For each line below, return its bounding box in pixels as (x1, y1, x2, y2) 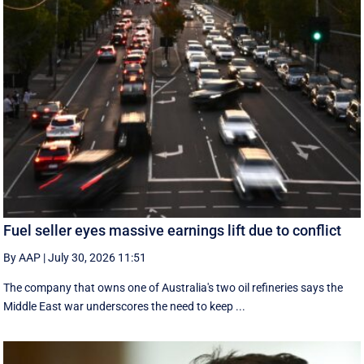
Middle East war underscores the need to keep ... (3, 299, 246, 313)
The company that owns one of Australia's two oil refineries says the (3, 280, 344, 294)
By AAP (3, 250, 41, 264)
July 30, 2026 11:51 (48, 250, 147, 264)
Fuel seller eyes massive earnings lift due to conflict (3, 221, 342, 239)
